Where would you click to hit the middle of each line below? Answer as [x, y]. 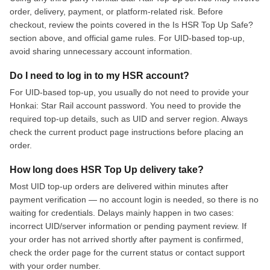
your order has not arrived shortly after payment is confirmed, [127, 239]
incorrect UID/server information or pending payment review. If [128, 226]
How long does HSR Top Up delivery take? [107, 169]
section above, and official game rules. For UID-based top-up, [127, 38]
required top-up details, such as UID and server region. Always [129, 118]
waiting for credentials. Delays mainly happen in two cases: [122, 212]
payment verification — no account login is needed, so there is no [134, 199]
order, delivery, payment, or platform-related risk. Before [116, 11]
